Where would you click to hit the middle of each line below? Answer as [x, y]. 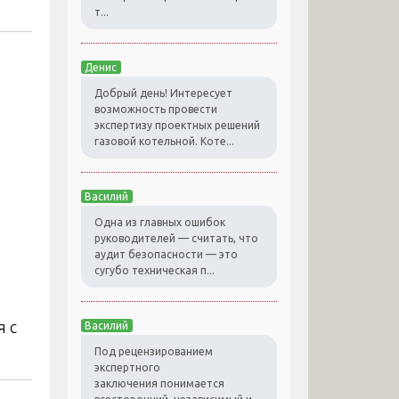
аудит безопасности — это [166, 255]
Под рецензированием [154, 352]
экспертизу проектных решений [177, 126]
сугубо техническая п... [155, 271]
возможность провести [156, 110]
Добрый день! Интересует [163, 94]
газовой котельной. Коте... [164, 142]
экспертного [127, 368]
